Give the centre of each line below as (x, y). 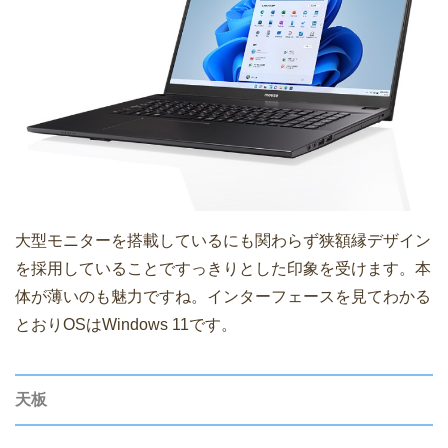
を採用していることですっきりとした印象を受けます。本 (223, 268)
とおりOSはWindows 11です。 (126, 324)
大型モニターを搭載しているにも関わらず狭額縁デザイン (223, 240)
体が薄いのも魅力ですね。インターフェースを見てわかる (223, 296)
